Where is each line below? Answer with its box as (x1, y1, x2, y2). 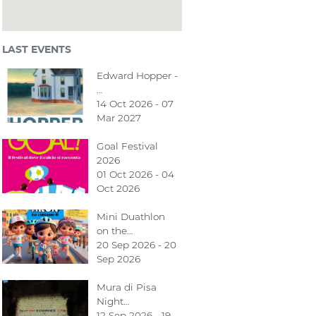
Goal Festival (96, 140, 158, 152)
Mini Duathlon (96, 211, 165, 222)
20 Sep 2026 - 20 (96, 239, 176, 250)
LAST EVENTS (2, 44, 72, 55)
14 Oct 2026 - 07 (96, 98, 174, 109)
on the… (96, 225, 133, 236)
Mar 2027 (96, 112, 141, 123)
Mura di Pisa (96, 281, 157, 293)
